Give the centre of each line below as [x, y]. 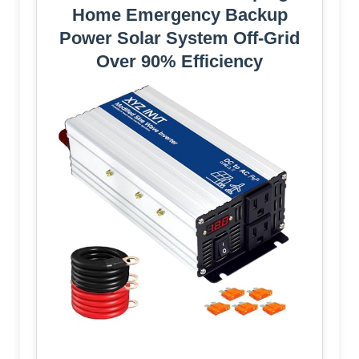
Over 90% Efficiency [179, 62]
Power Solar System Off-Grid [179, 38]
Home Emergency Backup [179, 15]
